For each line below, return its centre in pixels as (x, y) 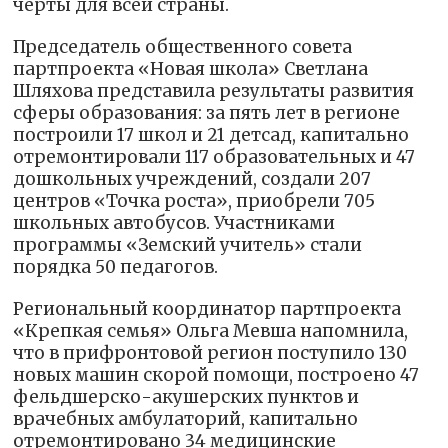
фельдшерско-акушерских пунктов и (186, 397)
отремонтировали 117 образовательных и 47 (214, 157)
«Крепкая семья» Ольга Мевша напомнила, (211, 331)
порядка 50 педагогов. (116, 267)
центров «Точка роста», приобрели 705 (194, 201)
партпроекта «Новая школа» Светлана (191, 69)
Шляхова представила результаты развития (214, 91)
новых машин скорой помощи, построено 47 (216, 375)
